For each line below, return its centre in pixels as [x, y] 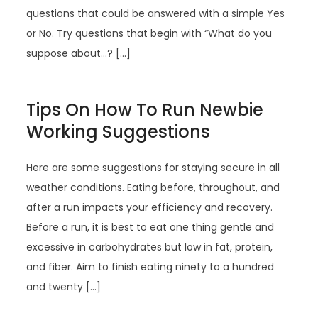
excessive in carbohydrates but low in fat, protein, [150, 247]
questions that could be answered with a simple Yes [156, 13]
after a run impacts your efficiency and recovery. [150, 207]
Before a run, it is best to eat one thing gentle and [150, 227]
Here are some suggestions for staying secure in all [153, 168]
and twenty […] [64, 287]
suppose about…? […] [79, 53]
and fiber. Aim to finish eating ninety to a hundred [150, 267]
